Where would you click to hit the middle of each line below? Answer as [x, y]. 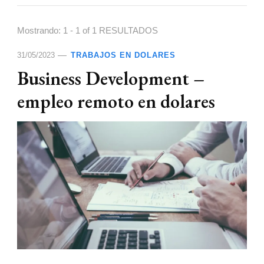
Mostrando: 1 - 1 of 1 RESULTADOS [88, 31]
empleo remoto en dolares [116, 101]
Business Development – [111, 78]
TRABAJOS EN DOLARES [123, 55]
